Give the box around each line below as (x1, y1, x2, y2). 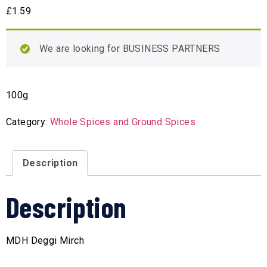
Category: (6, 116, 51, 128)
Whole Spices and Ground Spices (50, 116, 196, 128)
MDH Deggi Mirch (6, 234, 84, 246)
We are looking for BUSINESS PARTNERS (39, 43, 221, 55)
